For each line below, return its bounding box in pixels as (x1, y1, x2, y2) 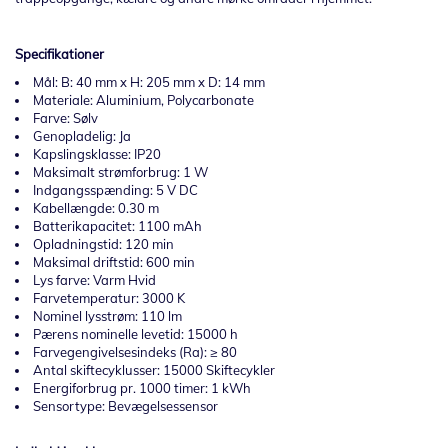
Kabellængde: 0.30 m (33, 200, 159, 217)
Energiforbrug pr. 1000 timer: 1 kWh (33, 380, 251, 397)
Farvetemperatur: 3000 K (33, 290, 185, 307)
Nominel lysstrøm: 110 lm (33, 308, 182, 325)
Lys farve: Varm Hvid (33, 272, 156, 289)
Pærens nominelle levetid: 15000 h (33, 326, 238, 343)
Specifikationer (15, 46, 104, 63)
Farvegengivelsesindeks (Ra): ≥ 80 (33, 344, 237, 361)
